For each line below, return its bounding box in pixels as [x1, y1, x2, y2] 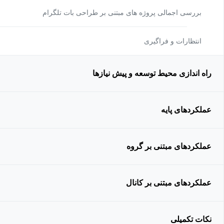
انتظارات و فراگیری [144, 37, 205, 45]
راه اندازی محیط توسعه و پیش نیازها [92, 69, 211, 77]
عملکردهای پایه [161, 105, 211, 114]
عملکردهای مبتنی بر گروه [126, 142, 211, 150]
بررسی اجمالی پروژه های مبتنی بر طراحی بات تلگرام [42, 8, 205, 16]
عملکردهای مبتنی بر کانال [126, 178, 211, 187]
